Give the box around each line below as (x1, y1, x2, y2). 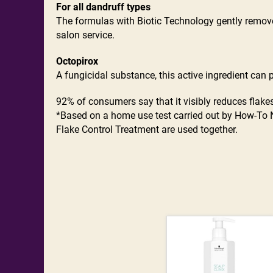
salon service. (56, 29, 115, 41)
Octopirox (56, 55, 98, 67)
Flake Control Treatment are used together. (56, 123, 238, 135)
